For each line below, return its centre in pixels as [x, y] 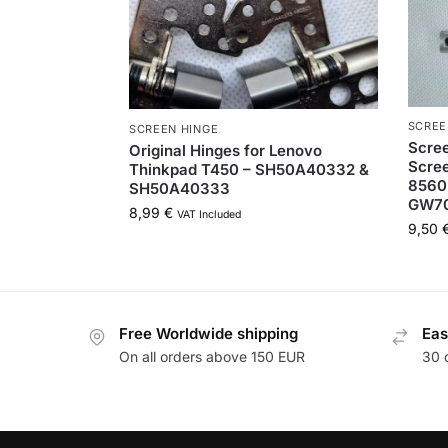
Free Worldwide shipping [208, 334]
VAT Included [208, 214]
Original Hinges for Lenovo [225, 150]
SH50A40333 [179, 188]
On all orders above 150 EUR [212, 356]
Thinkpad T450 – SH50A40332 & [248, 169]
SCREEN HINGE [173, 128]
